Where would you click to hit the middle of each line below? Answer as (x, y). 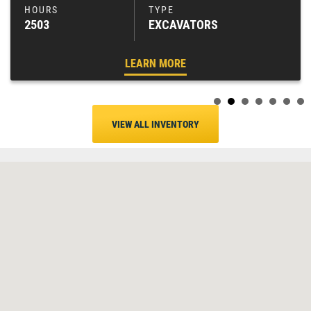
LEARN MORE (155, 64)
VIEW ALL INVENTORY (155, 125)
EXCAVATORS (183, 25)
